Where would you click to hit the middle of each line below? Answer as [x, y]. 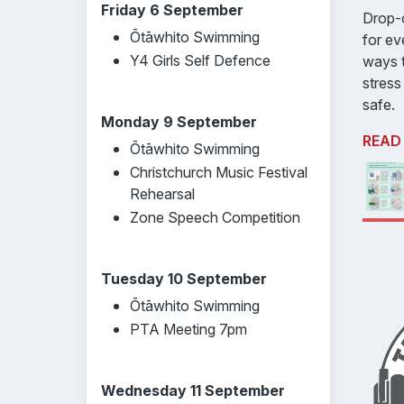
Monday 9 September [179, 122]
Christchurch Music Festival [219, 172]
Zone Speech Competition [215, 217]
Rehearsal [162, 194]
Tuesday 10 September [184, 279]
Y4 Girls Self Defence [200, 60]
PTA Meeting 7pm [188, 329]
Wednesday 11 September [193, 390]
